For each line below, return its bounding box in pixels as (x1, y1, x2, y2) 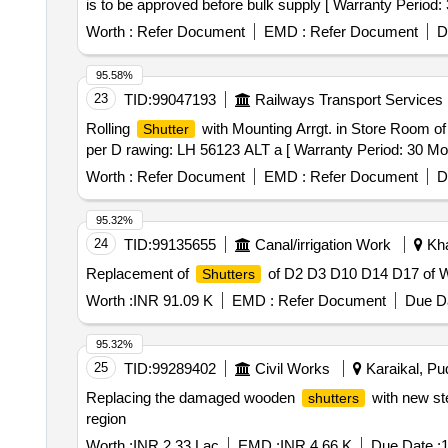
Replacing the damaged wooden (85, 389, 299, 406)
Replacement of (85, 265, 193, 282)
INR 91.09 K (132, 292, 213, 309)
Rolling (85, 120, 134, 137)
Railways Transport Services (254, 91, 443, 108)
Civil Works (254, 360, 330, 377)
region (85, 410, 126, 427)
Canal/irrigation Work (254, 236, 391, 253)
